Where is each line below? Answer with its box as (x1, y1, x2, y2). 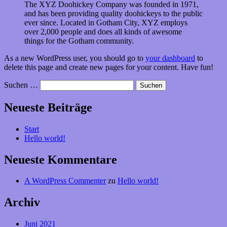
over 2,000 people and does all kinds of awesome (24, 27, 182, 36)
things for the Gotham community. (24, 36, 134, 45)
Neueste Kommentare (4, 153, 117, 166)
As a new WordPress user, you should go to (4, 53, 145, 62)
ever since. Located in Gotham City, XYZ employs (24, 18, 187, 27)
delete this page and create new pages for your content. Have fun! (4, 62, 213, 71)
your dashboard (145, 53, 195, 62)
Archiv (4, 196, 40, 209)
